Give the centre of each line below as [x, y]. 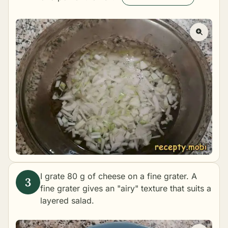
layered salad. [67, 201]
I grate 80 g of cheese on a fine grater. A [119, 176]
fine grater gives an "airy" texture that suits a [126, 189]
